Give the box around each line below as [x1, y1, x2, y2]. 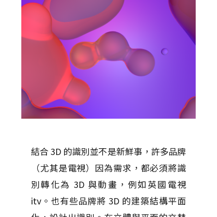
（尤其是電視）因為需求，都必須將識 [31, 161, 186, 174]
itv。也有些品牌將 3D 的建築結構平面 [31, 194, 186, 207]
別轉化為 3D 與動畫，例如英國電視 [31, 178, 186, 191]
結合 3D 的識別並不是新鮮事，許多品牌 [31, 145, 186, 158]
